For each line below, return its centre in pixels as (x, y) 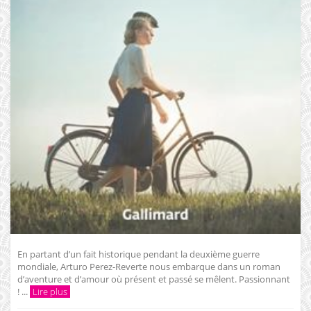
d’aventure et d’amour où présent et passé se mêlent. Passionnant (154, 279)
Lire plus (50, 291)
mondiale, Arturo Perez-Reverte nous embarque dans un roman (149, 266)
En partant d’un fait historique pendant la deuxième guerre (138, 254)
